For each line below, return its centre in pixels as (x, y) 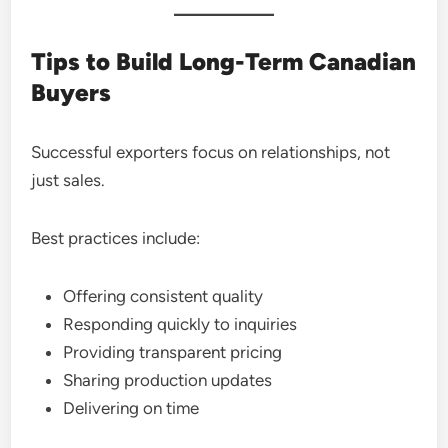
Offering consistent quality (163, 296)
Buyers (71, 92)
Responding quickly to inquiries (180, 324)
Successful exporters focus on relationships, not (211, 152)
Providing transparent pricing (173, 352)
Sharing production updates (168, 380)
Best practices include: (116, 238)
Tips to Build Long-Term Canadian (224, 61)
